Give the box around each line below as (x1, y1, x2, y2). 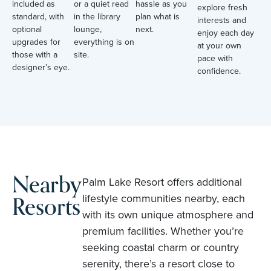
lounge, (74, 22, 102, 36)
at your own (197, 39, 241, 52)
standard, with (12, 10, 64, 23)
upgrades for (12, 35, 60, 48)
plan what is (135, 10, 180, 23)
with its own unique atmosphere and (82, 206, 253, 223)
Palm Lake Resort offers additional (82, 174, 242, 190)
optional (12, 22, 42, 36)
